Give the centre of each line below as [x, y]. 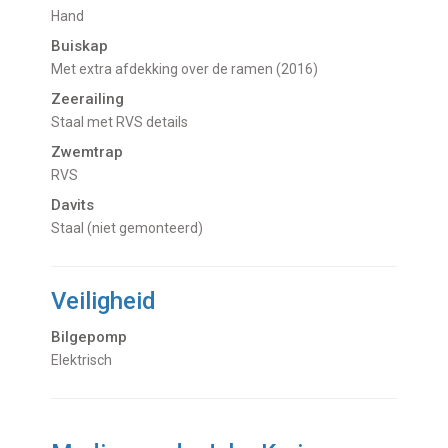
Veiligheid [104, 300]
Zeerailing [88, 98]
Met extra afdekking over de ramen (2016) [191, 68]
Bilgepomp [89, 336]
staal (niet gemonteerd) [132, 227]
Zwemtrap [87, 151]
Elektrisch [86, 359]
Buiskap [80, 45]
